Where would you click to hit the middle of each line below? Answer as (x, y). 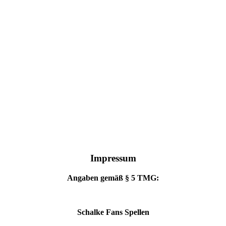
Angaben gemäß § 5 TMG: (113, 178)
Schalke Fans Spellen (113, 212)
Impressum (113, 158)
